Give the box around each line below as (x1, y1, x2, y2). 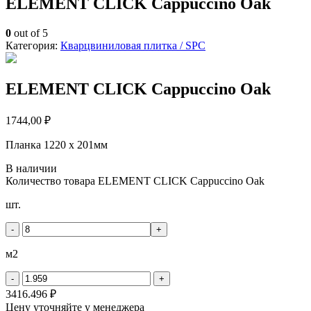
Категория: (6, 39, 60, 51)
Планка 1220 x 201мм (6, 138, 108, 151)
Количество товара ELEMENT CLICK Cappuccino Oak (6, 174, 264, 187)
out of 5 (11, 26, 48, 39)
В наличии (6, 162, 57, 174)
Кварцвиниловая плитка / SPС (60, 39, 205, 51)
